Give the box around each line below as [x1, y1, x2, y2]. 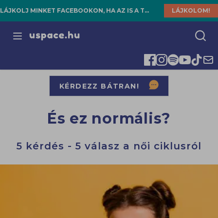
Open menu [17, 36, 65, 46]
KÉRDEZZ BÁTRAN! [59, 81, 139, 91]
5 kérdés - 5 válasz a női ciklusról [17, 140, 201, 152]
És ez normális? [47, 109, 171, 128]
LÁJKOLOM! [172, 7, 210, 14]
